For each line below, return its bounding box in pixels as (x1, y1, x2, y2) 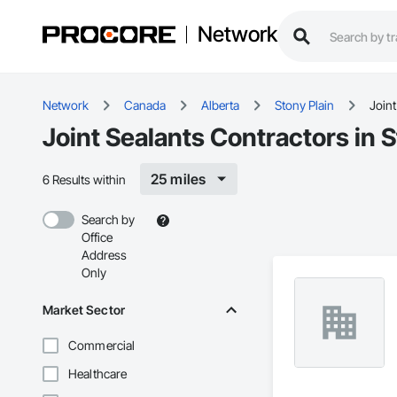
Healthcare (68, 366, 128, 382)
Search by (82, 212, 135, 228)
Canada (124, 97, 166, 113)
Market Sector (43, 302, 125, 318)
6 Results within (43, 171, 126, 187)
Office (82, 230, 113, 245)
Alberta (201, 97, 239, 113)
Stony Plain (275, 97, 334, 113)
